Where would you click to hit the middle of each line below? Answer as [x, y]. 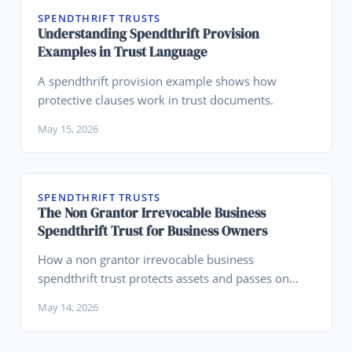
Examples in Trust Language [122, 51]
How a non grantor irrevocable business [145, 260]
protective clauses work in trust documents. [155, 99]
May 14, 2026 [68, 308]
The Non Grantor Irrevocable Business [151, 213]
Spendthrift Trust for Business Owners [152, 231]
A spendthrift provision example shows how [157, 81]
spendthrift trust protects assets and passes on [163, 279]
